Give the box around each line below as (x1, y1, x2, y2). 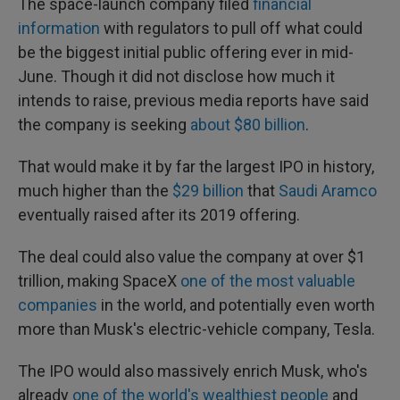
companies (18, 296, 97, 314)
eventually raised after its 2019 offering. (18, 205, 300, 224)
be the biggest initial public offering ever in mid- (18, 43, 354, 62)
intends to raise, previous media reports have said (18, 91, 369, 110)
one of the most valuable (177, 271, 355, 290)
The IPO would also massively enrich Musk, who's (18, 362, 368, 380)
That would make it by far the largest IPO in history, (18, 157, 374, 176)
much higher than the (18, 181, 172, 200)
